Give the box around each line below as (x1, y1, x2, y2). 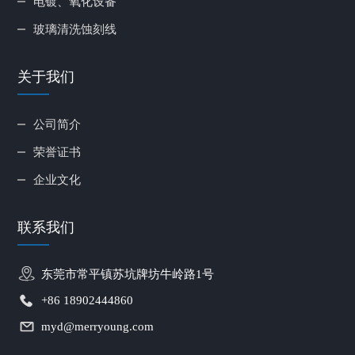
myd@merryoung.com (41, 319, 155, 333)
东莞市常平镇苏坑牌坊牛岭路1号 (41, 267, 215, 281)
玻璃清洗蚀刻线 (33, 22, 117, 36)
